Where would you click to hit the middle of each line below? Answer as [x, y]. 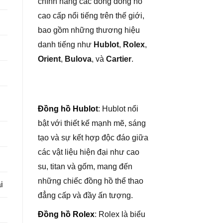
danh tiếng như [66, 45]
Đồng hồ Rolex [66, 215]
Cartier [119, 59]
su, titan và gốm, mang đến [85, 166]
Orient [49, 59]
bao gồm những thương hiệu [89, 30]
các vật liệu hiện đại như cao [89, 152]
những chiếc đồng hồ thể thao [91, 181]
